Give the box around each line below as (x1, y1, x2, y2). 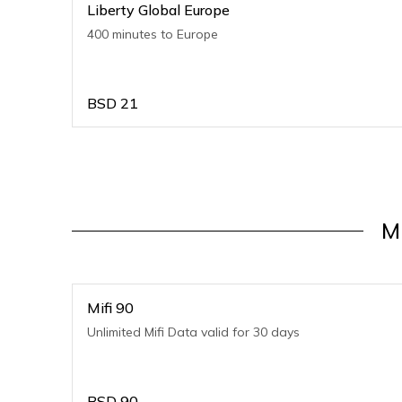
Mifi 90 (87, 299, 134, 317)
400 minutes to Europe (87, 26, 218, 42)
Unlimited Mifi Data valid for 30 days (87, 324, 300, 340)
